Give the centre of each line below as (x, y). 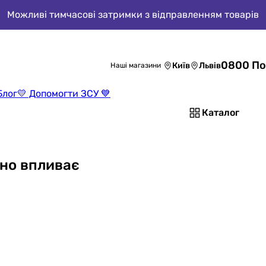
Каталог (221, 113)
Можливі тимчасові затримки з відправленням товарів (133, 15)
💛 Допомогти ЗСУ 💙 (64, 94)
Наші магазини (136, 65)
